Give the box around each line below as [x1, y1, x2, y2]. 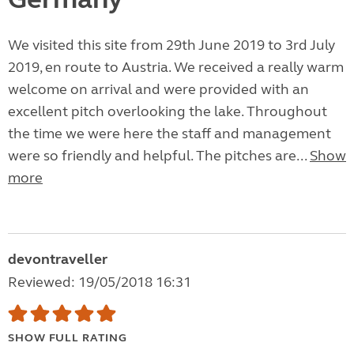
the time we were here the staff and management [8, 125, 331, 143]
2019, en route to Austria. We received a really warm [8, 58, 344, 77]
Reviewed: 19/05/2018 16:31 [8, 273, 191, 292]
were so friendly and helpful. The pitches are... [8, 147, 310, 165]
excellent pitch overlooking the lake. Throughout [8, 103, 327, 121]
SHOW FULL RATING [8, 331, 127, 345]
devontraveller [8, 250, 107, 269]
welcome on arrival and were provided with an [8, 81, 309, 99]
